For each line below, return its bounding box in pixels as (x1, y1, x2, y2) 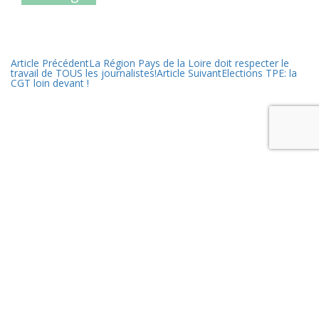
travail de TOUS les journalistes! (11, 66, 157, 80)
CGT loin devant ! (11, 76, 89, 90)
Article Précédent (11, 56, 89, 70)
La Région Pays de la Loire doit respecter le (89, 56, 289, 70)
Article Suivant (157, 66, 221, 80)
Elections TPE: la (221, 66, 297, 80)
